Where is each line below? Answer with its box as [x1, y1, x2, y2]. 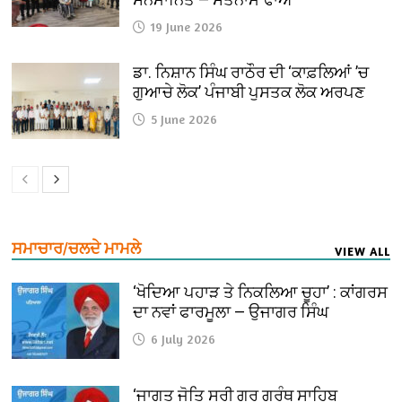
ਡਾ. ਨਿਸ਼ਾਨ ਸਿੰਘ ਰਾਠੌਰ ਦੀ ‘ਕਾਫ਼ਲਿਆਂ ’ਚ [133, 62, 370, 82]
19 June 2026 [151, 18, 223, 34]
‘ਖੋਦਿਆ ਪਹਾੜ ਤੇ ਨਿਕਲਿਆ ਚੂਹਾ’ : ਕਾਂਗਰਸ [133, 282, 389, 301]
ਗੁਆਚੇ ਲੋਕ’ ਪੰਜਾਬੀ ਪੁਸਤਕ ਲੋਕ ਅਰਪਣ [133, 82, 366, 101]
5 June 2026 [151, 110, 218, 127]
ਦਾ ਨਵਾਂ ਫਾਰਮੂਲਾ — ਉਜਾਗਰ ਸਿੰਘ [133, 301, 329, 321]
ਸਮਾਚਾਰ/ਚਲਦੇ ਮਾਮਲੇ [12, 238, 142, 258]
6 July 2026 [151, 330, 216, 346]
